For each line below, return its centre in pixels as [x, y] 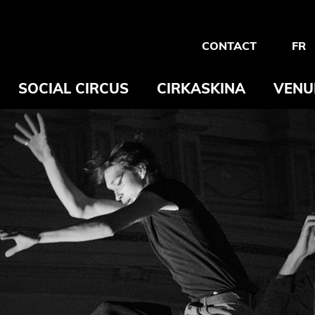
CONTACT [229, 45]
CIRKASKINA [201, 88]
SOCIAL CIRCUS [73, 88]
